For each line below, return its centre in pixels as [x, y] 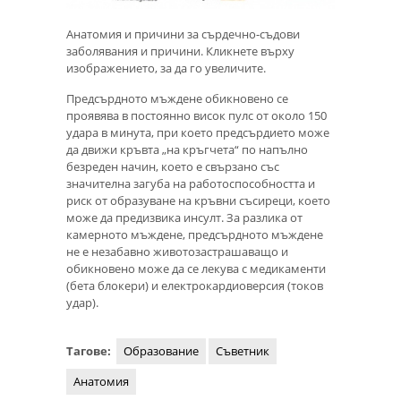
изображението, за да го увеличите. [166, 68]
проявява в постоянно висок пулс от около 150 [196, 115]
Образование [161, 350]
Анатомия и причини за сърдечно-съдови [183, 34]
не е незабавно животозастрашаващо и [177, 251]
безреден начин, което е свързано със [173, 166]
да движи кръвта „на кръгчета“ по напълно [187, 149]
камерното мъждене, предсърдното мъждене [195, 234]
